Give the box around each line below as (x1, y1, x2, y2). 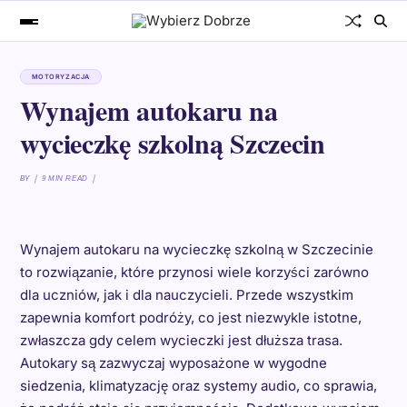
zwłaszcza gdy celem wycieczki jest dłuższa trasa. (19, 332, 342, 349)
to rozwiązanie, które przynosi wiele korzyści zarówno (19, 263, 369, 281)
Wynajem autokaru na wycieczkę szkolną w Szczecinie (19, 241, 373, 258)
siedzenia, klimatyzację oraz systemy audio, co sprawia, (19, 377, 377, 394)
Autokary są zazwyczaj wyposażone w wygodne (19, 354, 327, 372)
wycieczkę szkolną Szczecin (19, 123, 325, 163)
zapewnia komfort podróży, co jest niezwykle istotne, (19, 309, 362, 326)
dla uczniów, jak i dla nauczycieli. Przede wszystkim (19, 286, 353, 303)
